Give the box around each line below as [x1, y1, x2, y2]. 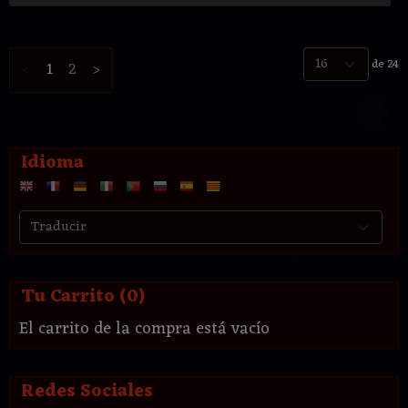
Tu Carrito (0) [21, 280, 145, 313]
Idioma [21, 146, 84, 179]
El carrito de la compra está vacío [19, 313, 270, 343]
